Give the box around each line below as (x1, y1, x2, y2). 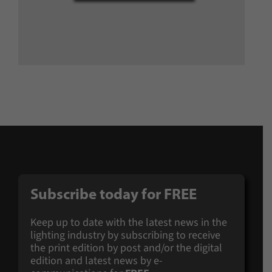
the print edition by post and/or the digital (30, 240, 222, 256)
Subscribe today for (30, 188, 164, 203)
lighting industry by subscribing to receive (30, 228, 220, 243)
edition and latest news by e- (30, 253, 163, 269)
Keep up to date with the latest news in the (30, 215, 227, 231)
